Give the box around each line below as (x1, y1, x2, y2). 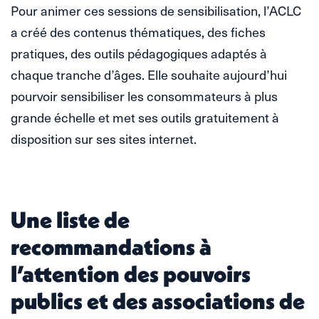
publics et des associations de (11, 286, 305, 315)
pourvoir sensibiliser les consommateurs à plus (11, 85, 278, 105)
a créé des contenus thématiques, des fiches (11, 21, 266, 41)
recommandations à (11, 232, 211, 261)
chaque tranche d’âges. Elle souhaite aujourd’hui (11, 64, 287, 84)
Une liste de (11, 205, 130, 234)
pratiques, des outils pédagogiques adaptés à (11, 43, 267, 63)
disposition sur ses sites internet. (11, 128, 197, 148)
